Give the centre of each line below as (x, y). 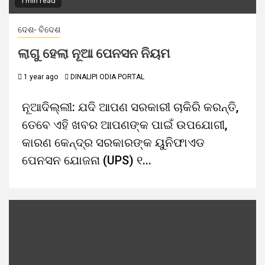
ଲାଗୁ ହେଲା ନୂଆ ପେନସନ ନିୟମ (94, 54)
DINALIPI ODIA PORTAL (107, 77)
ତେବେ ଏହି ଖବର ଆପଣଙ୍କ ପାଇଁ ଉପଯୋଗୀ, (125, 125)
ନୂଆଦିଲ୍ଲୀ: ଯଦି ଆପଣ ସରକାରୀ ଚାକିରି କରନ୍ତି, (130, 107)
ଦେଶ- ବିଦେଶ (39, 30)
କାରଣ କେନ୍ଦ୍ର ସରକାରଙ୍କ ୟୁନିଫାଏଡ (113, 143)
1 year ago (40, 77)
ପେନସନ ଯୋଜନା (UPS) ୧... (87, 160)
